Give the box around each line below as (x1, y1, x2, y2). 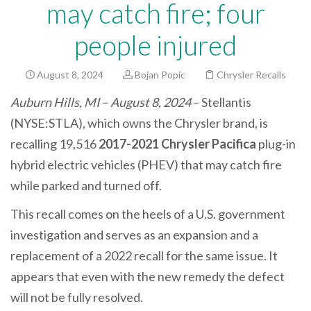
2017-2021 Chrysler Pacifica (96, 135, 256, 151)
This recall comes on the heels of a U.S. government (10, 206, 285, 222)
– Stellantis (191, 94, 251, 110)
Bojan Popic (135, 68, 185, 81)
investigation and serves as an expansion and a (10, 227, 258, 243)
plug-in (256, 135, 296, 151)
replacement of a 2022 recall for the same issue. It (10, 248, 278, 264)
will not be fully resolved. (10, 289, 145, 305)
